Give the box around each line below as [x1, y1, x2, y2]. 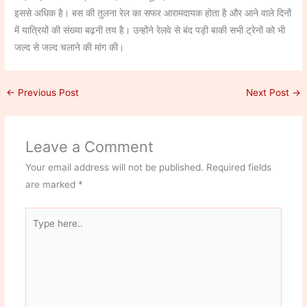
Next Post [245, 87, 292, 99]
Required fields [206, 162, 271, 173]
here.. [24, 226, 50, 238]
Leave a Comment [25, 138, 153, 156]
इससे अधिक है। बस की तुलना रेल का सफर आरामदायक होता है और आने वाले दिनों [14, 8, 292, 19]
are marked [25, 179, 78, 191]
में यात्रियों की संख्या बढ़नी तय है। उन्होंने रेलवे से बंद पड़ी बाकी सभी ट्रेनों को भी [14, 25, 286, 36]
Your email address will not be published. [25, 162, 204, 173]
